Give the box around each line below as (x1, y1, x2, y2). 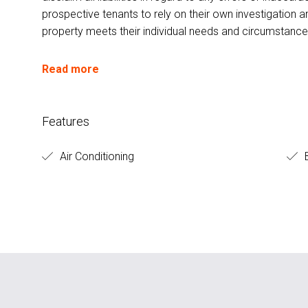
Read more (41, 62, 99, 76)
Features (41, 113, 89, 129)
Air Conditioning (56, 149, 134, 163)
